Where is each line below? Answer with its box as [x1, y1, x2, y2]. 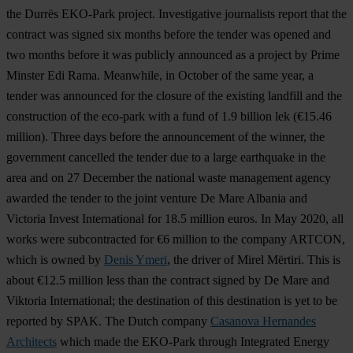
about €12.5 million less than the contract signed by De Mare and [6, 273, 329, 288]
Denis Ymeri [104, 253, 167, 267]
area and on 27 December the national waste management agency [6, 171, 331, 185]
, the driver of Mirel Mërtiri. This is [167, 253, 340, 267]
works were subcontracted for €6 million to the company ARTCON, [6, 232, 345, 247]
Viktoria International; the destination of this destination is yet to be [6, 294, 337, 308]
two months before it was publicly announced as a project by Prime [6, 48, 340, 62]
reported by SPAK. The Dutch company [6, 314, 210, 329]
